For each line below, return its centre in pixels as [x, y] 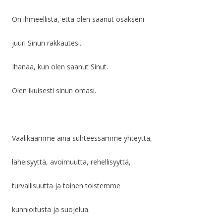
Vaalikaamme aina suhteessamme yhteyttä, [82, 138]
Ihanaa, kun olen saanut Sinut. [60, 67]
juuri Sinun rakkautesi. [47, 43]
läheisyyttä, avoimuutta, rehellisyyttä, [71, 162]
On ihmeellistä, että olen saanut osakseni [78, 19]
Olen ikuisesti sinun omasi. [54, 91]
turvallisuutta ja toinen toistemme [66, 186]
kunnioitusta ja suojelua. [51, 210]
